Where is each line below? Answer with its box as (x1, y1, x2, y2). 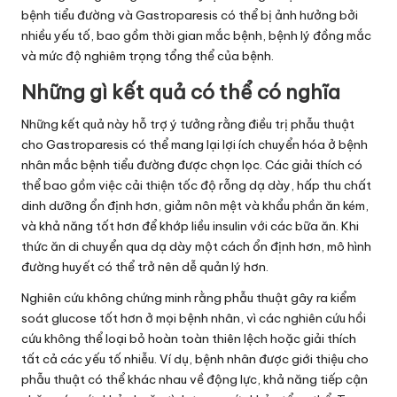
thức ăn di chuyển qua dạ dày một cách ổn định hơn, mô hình (21, 237, 371, 254)
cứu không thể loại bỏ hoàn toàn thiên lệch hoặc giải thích (21, 330, 356, 346)
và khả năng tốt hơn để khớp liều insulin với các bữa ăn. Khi (21, 217, 359, 234)
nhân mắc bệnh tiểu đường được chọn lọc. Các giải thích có (21, 156, 362, 173)
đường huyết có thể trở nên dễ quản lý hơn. (21, 258, 269, 275)
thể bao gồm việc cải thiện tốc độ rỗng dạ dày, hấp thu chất (21, 176, 371, 193)
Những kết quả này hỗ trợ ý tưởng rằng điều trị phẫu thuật (21, 115, 354, 132)
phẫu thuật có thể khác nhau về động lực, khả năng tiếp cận (21, 370, 368, 387)
